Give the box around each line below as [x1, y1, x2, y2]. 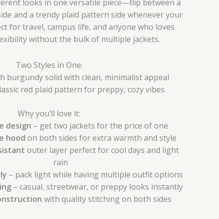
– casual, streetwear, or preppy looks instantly [11, 181, 183, 192]
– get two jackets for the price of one [31, 120, 169, 131]
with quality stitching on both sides [42, 193, 172, 204]
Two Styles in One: [15, 59, 83, 70]
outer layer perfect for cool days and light [25, 144, 179, 155]
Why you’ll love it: [18, 108, 80, 119]
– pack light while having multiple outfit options [6, 169, 183, 180]
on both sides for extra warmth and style [25, 132, 177, 143]
